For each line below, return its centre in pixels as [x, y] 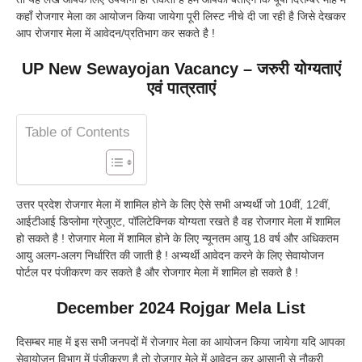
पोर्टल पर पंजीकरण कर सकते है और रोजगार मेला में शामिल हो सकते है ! [157, 273]
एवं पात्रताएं [181, 88]
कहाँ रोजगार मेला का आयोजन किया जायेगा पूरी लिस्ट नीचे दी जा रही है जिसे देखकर [181, 17]
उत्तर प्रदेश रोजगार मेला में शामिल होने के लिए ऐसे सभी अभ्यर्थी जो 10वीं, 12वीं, [173, 205]
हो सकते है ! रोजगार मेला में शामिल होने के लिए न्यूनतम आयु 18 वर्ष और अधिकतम [177, 239]
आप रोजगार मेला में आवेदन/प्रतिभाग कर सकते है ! [116, 34]
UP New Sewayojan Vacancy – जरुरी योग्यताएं [181, 69]
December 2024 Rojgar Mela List [181, 308]
